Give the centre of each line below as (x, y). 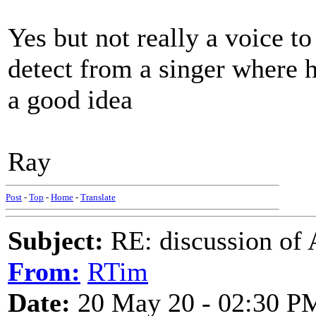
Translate (98, 197)
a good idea (70, 99)
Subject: (56, 241)
